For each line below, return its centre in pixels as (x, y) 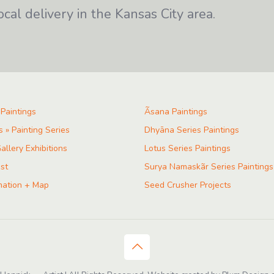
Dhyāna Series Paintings (192, 130)
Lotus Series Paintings (187, 149)
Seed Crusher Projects (188, 185)
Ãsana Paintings (176, 112)
